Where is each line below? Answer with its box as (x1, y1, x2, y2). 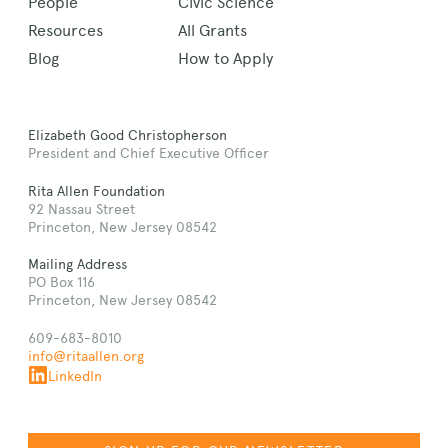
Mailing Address (28, 256, 127, 273)
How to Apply (178, 49, 273, 69)
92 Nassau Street (28, 200, 135, 217)
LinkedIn (48, 367, 102, 384)
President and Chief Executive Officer (28, 145, 269, 162)
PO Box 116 (28, 274, 95, 291)
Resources (28, 21, 103, 41)
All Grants (178, 21, 247, 41)
